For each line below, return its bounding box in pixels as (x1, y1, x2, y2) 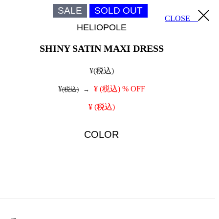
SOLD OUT (94, 5, 143, 16)
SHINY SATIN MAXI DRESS (39, 43, 164, 54)
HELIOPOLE (76, 22, 127, 32)
